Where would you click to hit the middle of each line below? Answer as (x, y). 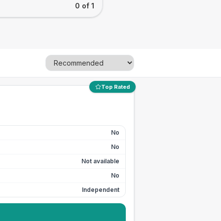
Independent (101, 190)
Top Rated (115, 87)
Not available (100, 161)
